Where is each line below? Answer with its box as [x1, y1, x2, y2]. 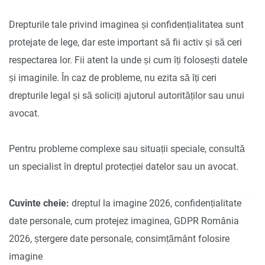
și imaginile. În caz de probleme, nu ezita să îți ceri [9, 72, 216, 83]
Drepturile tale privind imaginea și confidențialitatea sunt [9, 18, 244, 30]
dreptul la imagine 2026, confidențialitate [69, 197, 241, 209]
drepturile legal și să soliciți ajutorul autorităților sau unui [9, 89, 244, 101]
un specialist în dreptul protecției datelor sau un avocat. [9, 160, 238, 172]
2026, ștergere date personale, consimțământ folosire [9, 232, 230, 244]
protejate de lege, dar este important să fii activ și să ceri [9, 36, 242, 48]
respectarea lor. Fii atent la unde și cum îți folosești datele [9, 54, 247, 66]
